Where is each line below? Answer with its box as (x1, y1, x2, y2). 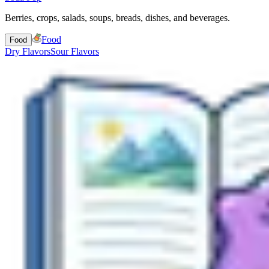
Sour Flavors (50, 46, 99, 56)
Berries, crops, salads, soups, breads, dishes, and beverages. (5, 12, 230, 23)
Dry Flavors (5, 46, 50, 56)
